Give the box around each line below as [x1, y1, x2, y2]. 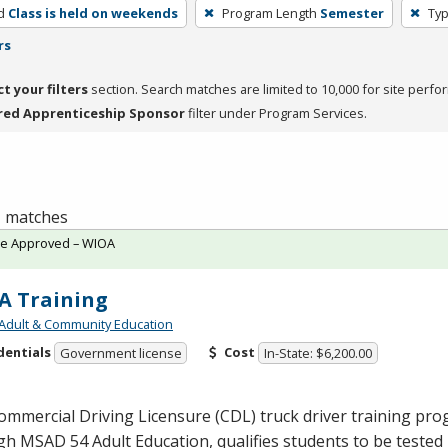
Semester [319, 3, 384, 22]
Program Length [221, 3, 317, 22]
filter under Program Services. [185, 103, 367, 122]
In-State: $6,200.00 [264, 344, 373, 363]
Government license [59, 344, 182, 363]
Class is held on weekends [7, 3, 178, 22]
